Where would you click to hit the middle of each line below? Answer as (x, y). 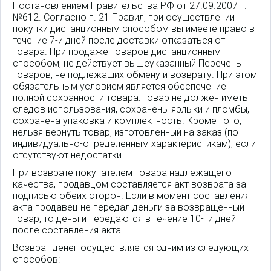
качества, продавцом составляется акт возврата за (129, 184)
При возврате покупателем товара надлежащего (122, 172)
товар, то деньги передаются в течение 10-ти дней (124, 218)
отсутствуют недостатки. (68, 155)
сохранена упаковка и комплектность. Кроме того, (127, 120)
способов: (36, 259)
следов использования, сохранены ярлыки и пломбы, (131, 109)
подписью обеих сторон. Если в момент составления (131, 195)
